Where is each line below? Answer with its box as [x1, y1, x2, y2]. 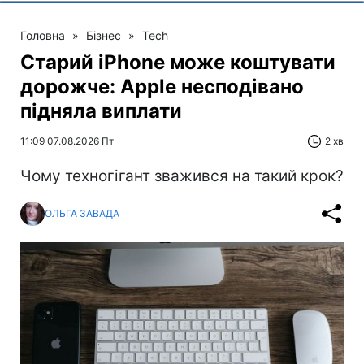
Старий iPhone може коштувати [20, 50, 336, 74]
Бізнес [86, 28, 121, 42]
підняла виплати [20, 98, 182, 123]
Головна [20, 28, 65, 42]
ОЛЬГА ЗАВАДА [45, 207, 119, 220]
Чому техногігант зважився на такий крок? [20, 166, 344, 185]
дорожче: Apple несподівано [20, 74, 304, 98]
